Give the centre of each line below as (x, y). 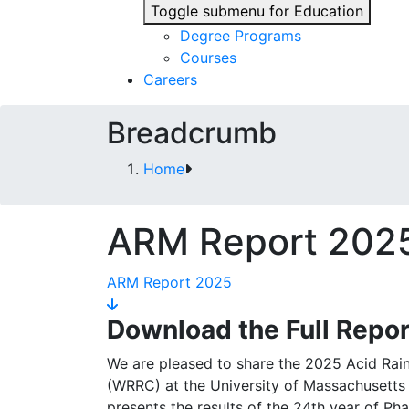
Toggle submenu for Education (257, 11)
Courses (208, 58)
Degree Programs (241, 36)
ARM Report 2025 (169, 282)
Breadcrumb (192, 133)
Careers (170, 79)
